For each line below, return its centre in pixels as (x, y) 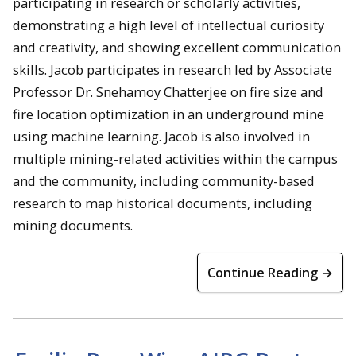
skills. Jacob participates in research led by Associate (172, 69)
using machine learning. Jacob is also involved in (161, 136)
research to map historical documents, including (163, 203)
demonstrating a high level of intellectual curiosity (168, 25)
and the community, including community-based (164, 180)
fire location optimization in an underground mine (168, 114)
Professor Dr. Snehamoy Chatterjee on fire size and (168, 91)
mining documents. (73, 225)
